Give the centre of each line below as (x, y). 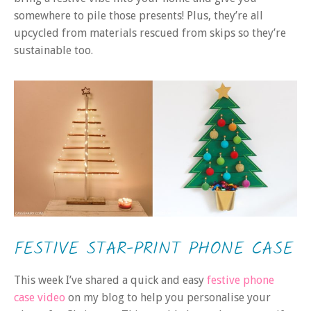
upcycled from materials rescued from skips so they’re (150, 33)
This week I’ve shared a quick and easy (109, 280)
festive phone (239, 280)
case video (41, 298)
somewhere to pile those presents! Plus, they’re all (138, 16)
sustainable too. (53, 51)
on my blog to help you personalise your (169, 298)
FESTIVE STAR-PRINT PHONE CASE (153, 250)
